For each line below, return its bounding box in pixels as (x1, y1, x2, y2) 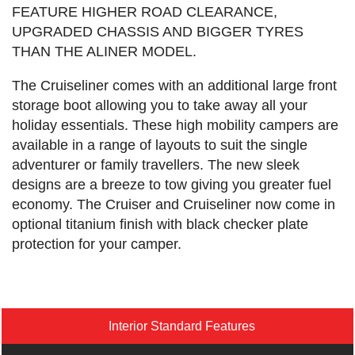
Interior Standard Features (109, 319, 256, 334)
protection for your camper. (12, 236, 181, 253)
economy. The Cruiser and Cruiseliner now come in (12, 197, 335, 213)
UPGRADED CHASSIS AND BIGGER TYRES (12, 24, 303, 40)
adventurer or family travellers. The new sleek (12, 157, 300, 174)
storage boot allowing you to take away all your (12, 97, 307, 114)
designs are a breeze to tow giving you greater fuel (12, 177, 331, 193)
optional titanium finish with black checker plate (12, 216, 308, 233)
